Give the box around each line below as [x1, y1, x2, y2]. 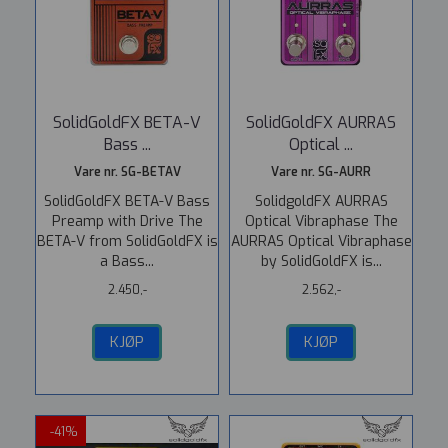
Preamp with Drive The [51, 212, 203, 231]
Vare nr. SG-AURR [271, 164, 371, 180]
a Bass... [100, 252, 154, 271]
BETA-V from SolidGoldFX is [36, 232, 218, 251]
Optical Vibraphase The [244, 212, 398, 231]
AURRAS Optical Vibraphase [230, 232, 412, 251]
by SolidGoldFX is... [260, 252, 382, 271]
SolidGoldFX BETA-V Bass [44, 192, 210, 211]
